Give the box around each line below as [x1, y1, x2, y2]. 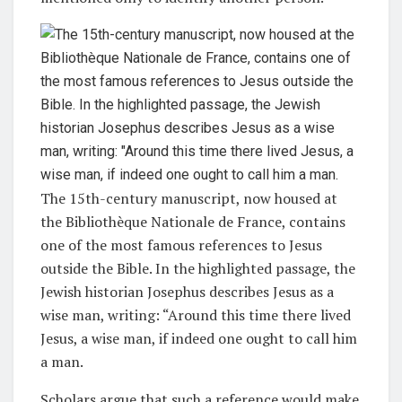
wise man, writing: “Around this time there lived [40, 304, 351, 325]
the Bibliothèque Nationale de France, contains [40, 211, 345, 232]
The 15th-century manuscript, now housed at [40, 188, 337, 208]
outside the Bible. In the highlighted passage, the [40, 258, 355, 278]
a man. [40, 351, 83, 371]
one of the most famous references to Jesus [40, 234, 322, 255]
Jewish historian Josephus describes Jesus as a [40, 281, 334, 301]
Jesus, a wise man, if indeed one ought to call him [40, 328, 357, 348]
